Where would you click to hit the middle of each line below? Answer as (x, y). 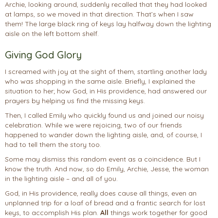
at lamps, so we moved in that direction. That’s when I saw (99, 14)
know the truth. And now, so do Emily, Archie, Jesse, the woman (107, 169)
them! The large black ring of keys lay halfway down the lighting (108, 24)
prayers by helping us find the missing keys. (76, 101)
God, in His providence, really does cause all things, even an (101, 193)
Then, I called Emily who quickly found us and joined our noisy (104, 116)
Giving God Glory (43, 55)
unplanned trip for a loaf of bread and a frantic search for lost (105, 203)
